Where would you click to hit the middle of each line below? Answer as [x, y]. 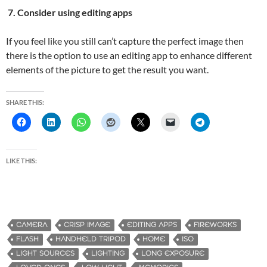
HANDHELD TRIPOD [91, 239]
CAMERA [32, 225]
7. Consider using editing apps [71, 12]
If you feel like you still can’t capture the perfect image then [125, 41]
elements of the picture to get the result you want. [108, 69]
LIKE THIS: [21, 160]
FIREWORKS [215, 225]
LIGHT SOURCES [45, 253]
